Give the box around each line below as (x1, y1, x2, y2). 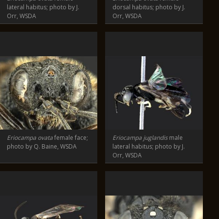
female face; (53, 133, 88, 142)
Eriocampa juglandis (112, 133, 169, 142)
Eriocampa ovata (7, 133, 53, 142)
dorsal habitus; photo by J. (112, 3, 185, 11)
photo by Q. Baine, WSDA (7, 142, 77, 151)
